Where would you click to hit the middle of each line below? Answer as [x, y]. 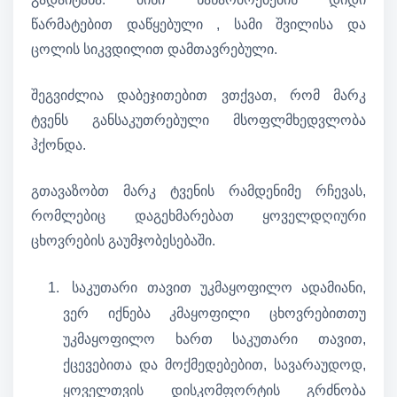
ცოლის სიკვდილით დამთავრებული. [154, 50]
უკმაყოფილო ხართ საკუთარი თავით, [214, 339]
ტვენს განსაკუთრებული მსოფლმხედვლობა [198, 121]
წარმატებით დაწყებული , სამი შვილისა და [198, 25]
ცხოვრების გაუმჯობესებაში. [123, 241]
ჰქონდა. [58, 145]
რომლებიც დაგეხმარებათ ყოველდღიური [198, 216]
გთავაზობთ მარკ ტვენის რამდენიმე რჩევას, [198, 191]
